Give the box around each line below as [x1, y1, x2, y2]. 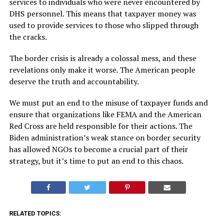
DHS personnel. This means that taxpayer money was [9, 8, 196, 19]
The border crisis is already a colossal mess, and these [9, 53, 196, 63]
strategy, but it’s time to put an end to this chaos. [9, 155, 184, 166]
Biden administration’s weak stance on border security [9, 132, 201, 143]
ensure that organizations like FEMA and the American [9, 109, 201, 120]
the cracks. [9, 31, 47, 42]
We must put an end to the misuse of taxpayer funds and [9, 97, 208, 108]
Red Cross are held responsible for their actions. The [9, 121, 192, 131]
